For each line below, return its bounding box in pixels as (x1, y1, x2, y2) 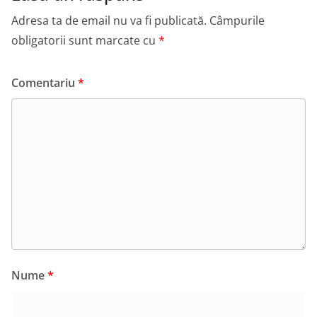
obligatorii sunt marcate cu (11, 33, 158, 49)
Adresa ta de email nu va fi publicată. (11, 13, 207, 29)
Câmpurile (209, 13, 265, 29)
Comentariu (11, 75, 78, 91)
